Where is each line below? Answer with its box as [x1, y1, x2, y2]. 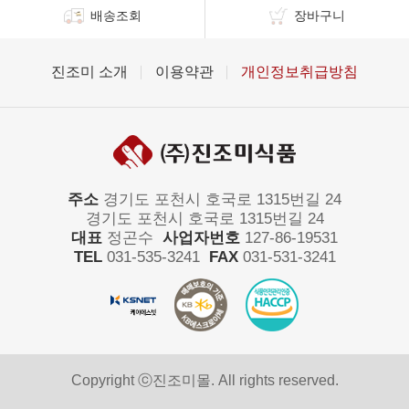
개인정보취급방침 [241, 63, 358, 79]
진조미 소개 [51, 63, 128, 79]
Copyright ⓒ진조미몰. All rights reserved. [70, 372, 339, 389]
